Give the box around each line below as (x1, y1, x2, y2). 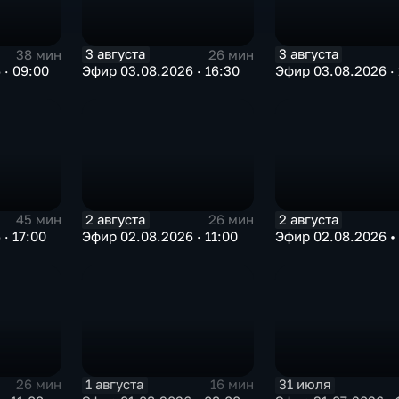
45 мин (16, 212, 62, 228)
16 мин (210, 377, 255, 393)
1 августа (85, 376, 144, 392)
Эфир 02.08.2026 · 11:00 (82, 228, 239, 244)
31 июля (278, 376, 331, 392)
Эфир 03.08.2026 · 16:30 (82, 63, 240, 79)
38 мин (16, 46, 62, 62)
